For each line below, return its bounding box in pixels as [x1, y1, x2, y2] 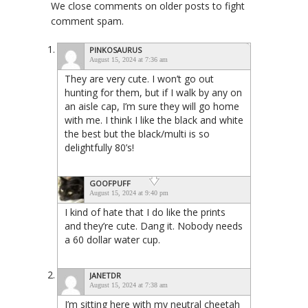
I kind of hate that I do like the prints [65, 206, 225, 219]
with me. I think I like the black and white [65, 113, 243, 127]
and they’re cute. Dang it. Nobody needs [65, 219, 243, 233]
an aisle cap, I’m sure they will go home [65, 100, 239, 113]
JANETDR [89, 270, 121, 281]
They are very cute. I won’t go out [65, 72, 214, 86]
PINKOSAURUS [89, 45, 142, 56]
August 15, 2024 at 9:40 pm [89, 189, 168, 197]
